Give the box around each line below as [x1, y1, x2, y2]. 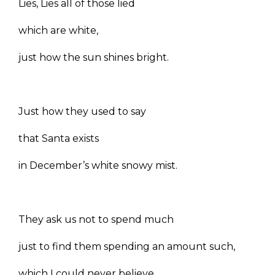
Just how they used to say [18, 106, 149, 118]
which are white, [18, 25, 98, 37]
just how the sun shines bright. [18, 52, 169, 64]
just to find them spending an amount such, [18, 241, 235, 253]
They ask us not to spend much [18, 214, 174, 226]
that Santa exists [18, 133, 99, 145]
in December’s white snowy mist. [18, 160, 177, 172]
